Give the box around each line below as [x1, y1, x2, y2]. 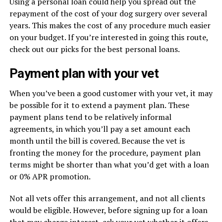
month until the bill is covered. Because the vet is [9, 135, 185, 146]
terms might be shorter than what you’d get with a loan [9, 159, 209, 170]
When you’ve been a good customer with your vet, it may [9, 88, 213, 99]
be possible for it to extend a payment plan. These [9, 100, 189, 111]
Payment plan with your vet [9, 66, 159, 81]
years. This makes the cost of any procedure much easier [9, 20, 211, 31]
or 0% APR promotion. [9, 171, 91, 182]
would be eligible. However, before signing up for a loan [9, 205, 208, 216]
